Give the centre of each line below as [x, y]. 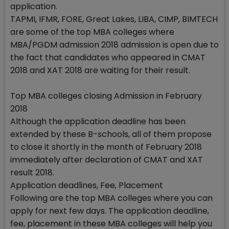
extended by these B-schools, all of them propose [111, 134]
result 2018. [32, 172]
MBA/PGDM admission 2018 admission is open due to [114, 44]
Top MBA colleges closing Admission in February [106, 96]
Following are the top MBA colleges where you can [111, 198]
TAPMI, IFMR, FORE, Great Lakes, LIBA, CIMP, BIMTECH [114, 19]
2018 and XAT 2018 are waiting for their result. [100, 70]
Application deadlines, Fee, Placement [87, 185]
